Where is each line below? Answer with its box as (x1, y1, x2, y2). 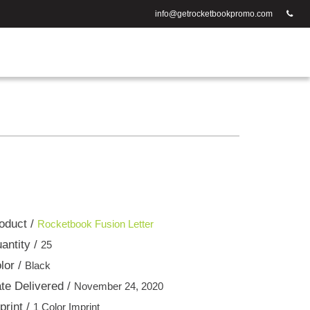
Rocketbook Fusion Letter (37, 217, 154, 230)
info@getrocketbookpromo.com (155, 9, 273, 19)
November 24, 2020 (74, 280, 163, 292)
